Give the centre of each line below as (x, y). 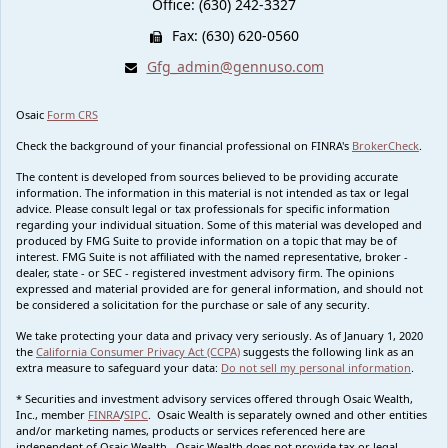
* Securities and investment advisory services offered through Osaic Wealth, (214, 398)
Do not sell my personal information (316, 367)
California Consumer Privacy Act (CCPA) (138, 351)
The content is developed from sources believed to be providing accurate (207, 176)
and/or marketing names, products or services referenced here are (190, 430)
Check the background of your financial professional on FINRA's (184, 145)
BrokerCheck (385, 145)
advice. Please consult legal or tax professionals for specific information (203, 208)
